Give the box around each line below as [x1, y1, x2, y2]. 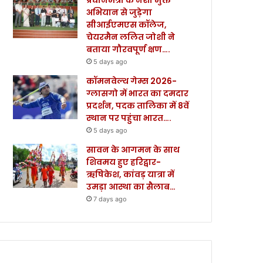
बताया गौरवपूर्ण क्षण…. [86, 43, 171, 55]
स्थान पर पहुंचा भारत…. [86, 112, 172, 124]
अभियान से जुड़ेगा [86, 6, 153, 18]
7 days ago [93, 194, 127, 203]
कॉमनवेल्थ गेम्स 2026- [86, 75, 177, 87]
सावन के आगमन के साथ [86, 143, 180, 156]
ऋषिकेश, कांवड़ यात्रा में [86, 168, 175, 180]
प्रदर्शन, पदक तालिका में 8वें [86, 99, 190, 112]
